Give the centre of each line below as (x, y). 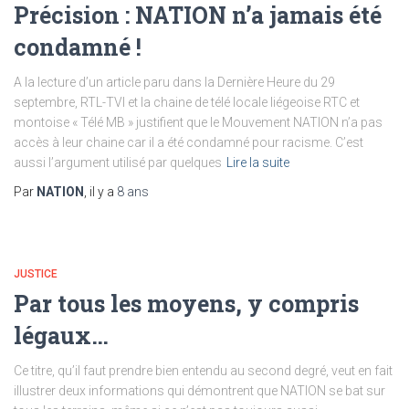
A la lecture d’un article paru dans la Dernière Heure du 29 (174, 82)
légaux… (61, 335)
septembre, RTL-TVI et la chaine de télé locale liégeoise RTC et (187, 102)
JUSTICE (36, 273)
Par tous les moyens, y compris (186, 303)
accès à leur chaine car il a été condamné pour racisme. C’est (189, 142)
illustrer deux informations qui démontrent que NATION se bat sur (199, 390)
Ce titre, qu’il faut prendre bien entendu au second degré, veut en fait (203, 370)
